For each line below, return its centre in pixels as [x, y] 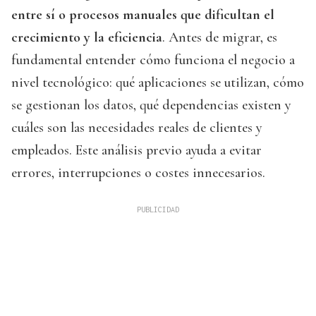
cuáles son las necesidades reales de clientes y [136, 128]
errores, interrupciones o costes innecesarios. [138, 173]
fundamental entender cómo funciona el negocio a [153, 60]
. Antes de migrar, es [220, 38]
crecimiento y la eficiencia [87, 38]
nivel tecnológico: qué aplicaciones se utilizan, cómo [158, 83]
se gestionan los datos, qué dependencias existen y [151, 105]
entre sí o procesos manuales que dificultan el [143, 15]
